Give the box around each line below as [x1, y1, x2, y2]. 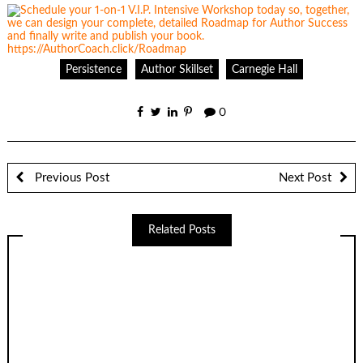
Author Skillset [140, 63, 213, 75]
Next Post [279, 171, 331, 184]
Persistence [66, 63, 122, 75]
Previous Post [31, 171, 109, 184]
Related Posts [147, 224, 216, 236]
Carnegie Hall [231, 63, 297, 75]
